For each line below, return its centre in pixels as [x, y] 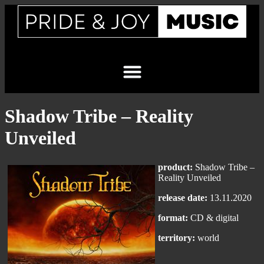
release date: [183, 197]
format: [173, 217]
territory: [176, 237]
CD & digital [213, 217]
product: [175, 167]
